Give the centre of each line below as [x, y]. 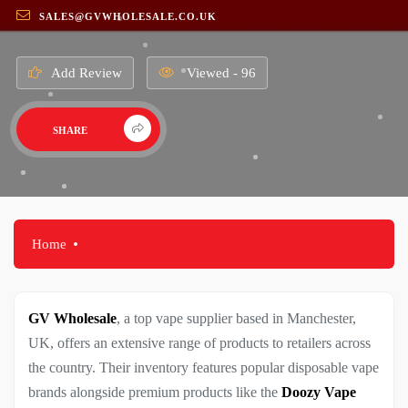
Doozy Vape [319, 392]
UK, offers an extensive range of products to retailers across [199, 342]
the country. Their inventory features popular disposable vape [204, 367]
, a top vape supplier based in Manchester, [236, 318]
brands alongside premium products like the [155, 392]
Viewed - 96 [219, 72]
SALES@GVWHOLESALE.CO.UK [127, 16]
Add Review [86, 72]
